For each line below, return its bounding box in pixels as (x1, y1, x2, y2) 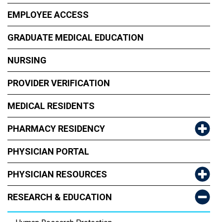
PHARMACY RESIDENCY (7, 123, 105, 134)
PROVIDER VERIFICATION (7, 78, 110, 88)
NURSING (7, 55, 47, 65)
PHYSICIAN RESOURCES (7, 169, 107, 179)
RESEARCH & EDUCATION (7, 192, 112, 202)
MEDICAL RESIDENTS (7, 101, 95, 111)
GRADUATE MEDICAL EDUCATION (7, 32, 144, 43)
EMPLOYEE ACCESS (7, 9, 89, 20)
